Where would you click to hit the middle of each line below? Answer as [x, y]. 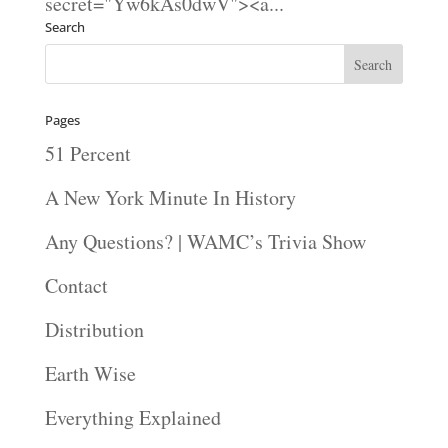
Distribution [94, 330]
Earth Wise [90, 374]
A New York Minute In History [170, 198]
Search [64, 27]
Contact [76, 286]
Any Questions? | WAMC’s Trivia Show [205, 242]
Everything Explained [132, 418]
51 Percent [87, 154]
